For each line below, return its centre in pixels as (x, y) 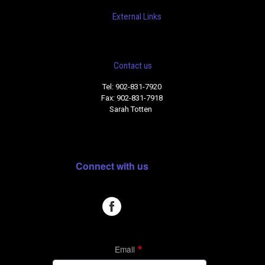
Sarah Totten (132, 109)
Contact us (132, 65)
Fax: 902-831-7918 (132, 98)
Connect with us (112, 166)
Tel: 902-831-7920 (132, 86)
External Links (137, 16)
